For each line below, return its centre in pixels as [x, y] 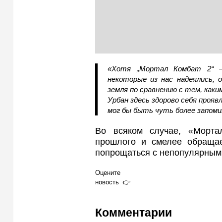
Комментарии [134, 213]
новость [107, 182]
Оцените [108, 172]
